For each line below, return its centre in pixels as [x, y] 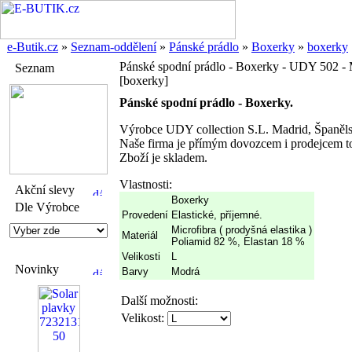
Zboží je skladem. [163, 158]
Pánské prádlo [204, 47]
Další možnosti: [159, 301]
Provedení [145, 215]
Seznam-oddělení [114, 47]
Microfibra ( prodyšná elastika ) [242, 230]
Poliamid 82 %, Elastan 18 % [238, 242]
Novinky [37, 269]
